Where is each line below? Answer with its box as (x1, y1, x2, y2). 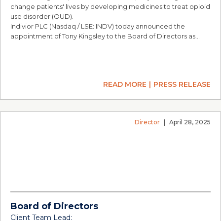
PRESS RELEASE (153, 80, 211, 89)
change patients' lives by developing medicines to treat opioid (10, 2, 210, 10)
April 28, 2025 (169, 118, 211, 126)
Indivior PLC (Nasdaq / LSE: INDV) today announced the (10, 22, 185, 30)
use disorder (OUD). (10, 12, 74, 20)
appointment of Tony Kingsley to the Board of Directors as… (10, 32, 200, 40)
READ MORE (103, 80, 147, 89)
